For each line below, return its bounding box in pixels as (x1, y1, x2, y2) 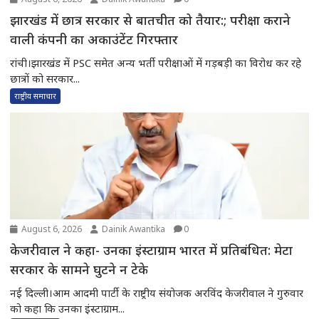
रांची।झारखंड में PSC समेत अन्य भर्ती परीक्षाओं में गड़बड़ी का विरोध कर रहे (10, 56, 302, 70)
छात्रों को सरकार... (10, 71, 80, 85)
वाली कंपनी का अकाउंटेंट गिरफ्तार (10, 31, 179, 48)
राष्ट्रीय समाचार (14, 90, 57, 101)
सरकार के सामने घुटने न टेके (10, 261, 149, 278)
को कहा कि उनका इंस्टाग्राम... (10, 301, 125, 315)
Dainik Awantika (100, 223, 166, 235)
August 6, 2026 (19, 223, 83, 235)
